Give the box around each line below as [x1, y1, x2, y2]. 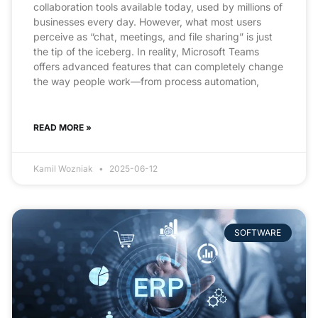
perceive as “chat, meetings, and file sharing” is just [33, 30, 273, 43]
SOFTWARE [234, 227, 282, 238]
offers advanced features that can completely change [33, 60, 284, 72]
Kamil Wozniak [33, 163, 96, 174]
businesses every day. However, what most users [33, 15, 262, 28]
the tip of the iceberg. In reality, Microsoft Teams [33, 45, 260, 57]
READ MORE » [33, 121, 92, 133]
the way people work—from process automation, [33, 75, 260, 87]
